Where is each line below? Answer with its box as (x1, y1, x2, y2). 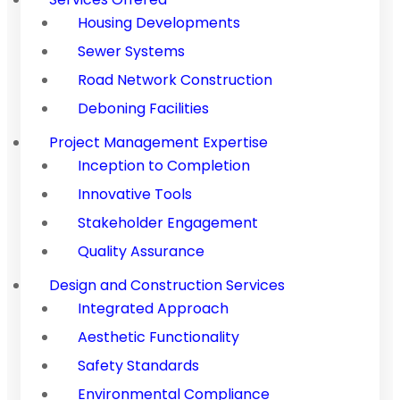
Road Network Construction (78, 69, 272, 90)
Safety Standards (78, 354, 199, 376)
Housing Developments (78, 12, 240, 33)
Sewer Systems (78, 40, 185, 62)
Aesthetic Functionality (78, 326, 239, 347)
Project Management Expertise (49, 131, 268, 153)
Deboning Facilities (78, 97, 209, 119)
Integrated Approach (78, 297, 229, 319)
